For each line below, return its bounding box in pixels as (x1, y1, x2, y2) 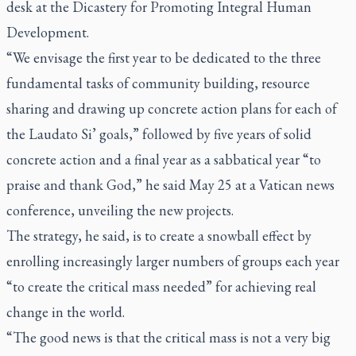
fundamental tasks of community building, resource (6, 74, 310, 92)
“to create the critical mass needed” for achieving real (6, 277, 316, 296)
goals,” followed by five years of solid (99, 125, 311, 143)
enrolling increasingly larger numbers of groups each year (6, 252, 339, 270)
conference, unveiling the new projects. (6, 201, 234, 219)
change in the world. (6, 303, 125, 321)
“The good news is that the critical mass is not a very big (6, 328, 331, 346)
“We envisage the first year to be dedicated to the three (6, 48, 321, 67)
